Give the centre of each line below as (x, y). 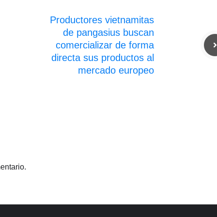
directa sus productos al (103, 57)
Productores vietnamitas (102, 20)
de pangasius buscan (108, 32)
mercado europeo (116, 70)
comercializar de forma (105, 45)
